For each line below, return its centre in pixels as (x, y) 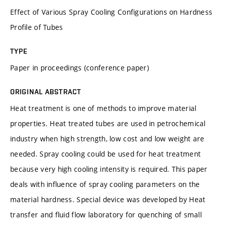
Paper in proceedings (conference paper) (80, 67)
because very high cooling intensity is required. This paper (109, 169)
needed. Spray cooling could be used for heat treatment (106, 154)
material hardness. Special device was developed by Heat (108, 199)
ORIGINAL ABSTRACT (46, 91)
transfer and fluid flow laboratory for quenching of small (106, 214)
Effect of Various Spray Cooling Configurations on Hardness (111, 12)
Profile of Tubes (37, 27)
